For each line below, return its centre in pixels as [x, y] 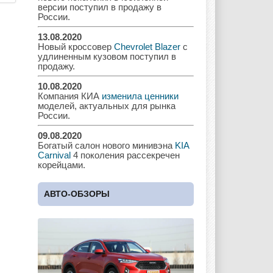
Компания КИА [70, 96]
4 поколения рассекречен [125, 155]
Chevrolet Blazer [147, 46]
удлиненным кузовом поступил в [107, 56]
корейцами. [62, 165]
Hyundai [64, 61]
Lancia [167, 171]
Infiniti [115, 61]
